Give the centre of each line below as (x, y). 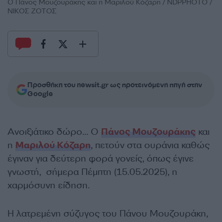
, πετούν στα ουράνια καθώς (150, 145)
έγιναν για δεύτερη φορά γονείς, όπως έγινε (101, 159)
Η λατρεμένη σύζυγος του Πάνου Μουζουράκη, (108, 214)
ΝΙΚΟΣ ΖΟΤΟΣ (32, 11)
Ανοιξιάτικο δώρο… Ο (54, 132)
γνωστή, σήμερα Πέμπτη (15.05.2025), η (92, 172)
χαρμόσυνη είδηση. (49, 185)
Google (40, 94)
